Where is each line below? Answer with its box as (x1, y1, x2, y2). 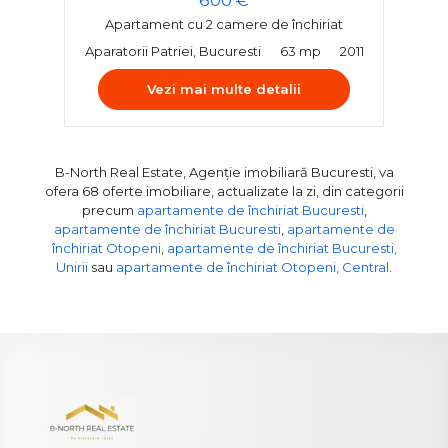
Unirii (56, 258, 88, 275)
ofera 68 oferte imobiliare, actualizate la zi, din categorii (44, 182, 404, 199)
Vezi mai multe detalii (147, 80, 301, 97)
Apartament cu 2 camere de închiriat (105, 15, 343, 32)
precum (81, 201, 137, 218)
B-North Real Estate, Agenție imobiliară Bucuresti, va (54, 163, 394, 180)
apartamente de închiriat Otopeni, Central (116, 258, 389, 275)
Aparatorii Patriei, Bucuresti (84, 42, 261, 59)
